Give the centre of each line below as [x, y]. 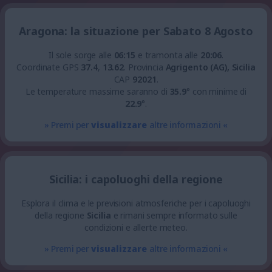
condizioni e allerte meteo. [136, 227]
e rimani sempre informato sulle [174, 215]
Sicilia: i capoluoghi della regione [136, 179]
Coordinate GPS [49, 67]
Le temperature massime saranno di [97, 91]
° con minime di [217, 91]
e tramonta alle [168, 55]
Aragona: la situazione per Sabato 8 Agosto [136, 31]
